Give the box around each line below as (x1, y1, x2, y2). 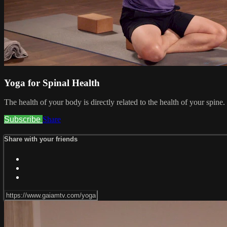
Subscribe (4, 115, 43, 124)
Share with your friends (4, 135, 78, 143)
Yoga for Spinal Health (4, 77, 100, 88)
